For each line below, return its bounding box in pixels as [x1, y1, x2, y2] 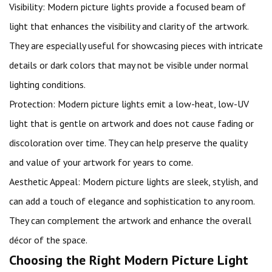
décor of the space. [9, 234, 87, 246]
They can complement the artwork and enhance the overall [9, 214, 251, 226]
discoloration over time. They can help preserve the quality [9, 137, 247, 149]
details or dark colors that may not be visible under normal [9, 59, 248, 71]
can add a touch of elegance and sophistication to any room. [9, 195, 254, 207]
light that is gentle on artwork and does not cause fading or [9, 117, 254, 129]
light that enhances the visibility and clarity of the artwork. [9, 20, 248, 32]
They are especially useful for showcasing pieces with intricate [9, 39, 263, 52]
